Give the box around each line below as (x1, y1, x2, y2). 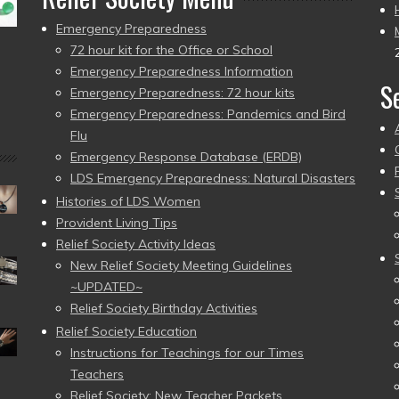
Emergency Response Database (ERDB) (70, 149, 302, 165)
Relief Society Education (56, 323, 197, 339)
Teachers (70, 366, 124, 382)
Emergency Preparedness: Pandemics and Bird (70, 106, 346, 122)
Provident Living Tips (56, 215, 177, 231)
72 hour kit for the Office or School (70, 42, 273, 58)
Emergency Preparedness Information (70, 63, 293, 79)
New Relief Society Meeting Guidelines (70, 257, 292, 273)
